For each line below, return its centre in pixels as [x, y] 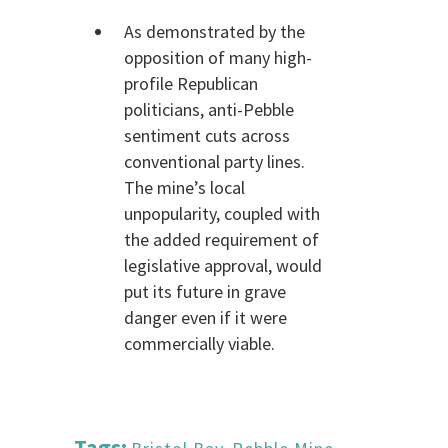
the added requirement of [221, 239]
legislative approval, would [223, 265]
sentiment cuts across [207, 135]
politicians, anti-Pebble [209, 109]
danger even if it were [205, 317]
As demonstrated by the [214, 31]
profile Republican [191, 83]
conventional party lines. [214, 161]
